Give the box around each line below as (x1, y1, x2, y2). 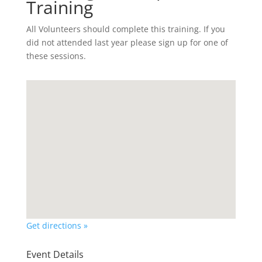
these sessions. (26, 50, 86, 61)
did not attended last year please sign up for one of (26, 37, 228, 48)
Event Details (26, 247, 84, 261)
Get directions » (26, 219, 88, 231)
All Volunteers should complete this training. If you (26, 23, 225, 35)
